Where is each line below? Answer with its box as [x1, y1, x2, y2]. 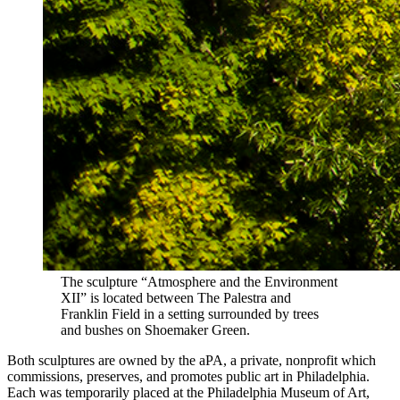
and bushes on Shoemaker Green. [61, 322, 254, 338]
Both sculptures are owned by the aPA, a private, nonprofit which [7, 353, 376, 369]
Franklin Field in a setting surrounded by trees [61, 306, 319, 322]
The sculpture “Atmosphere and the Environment [61, 274, 337, 290]
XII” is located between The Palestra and [61, 290, 291, 306]
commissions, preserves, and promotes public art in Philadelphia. [7, 369, 370, 385]
